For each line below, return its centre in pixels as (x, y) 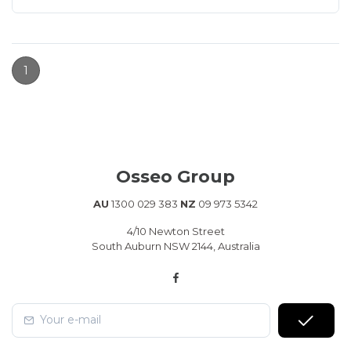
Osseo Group (175, 177)
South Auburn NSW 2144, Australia (175, 246)
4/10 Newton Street (175, 231)
